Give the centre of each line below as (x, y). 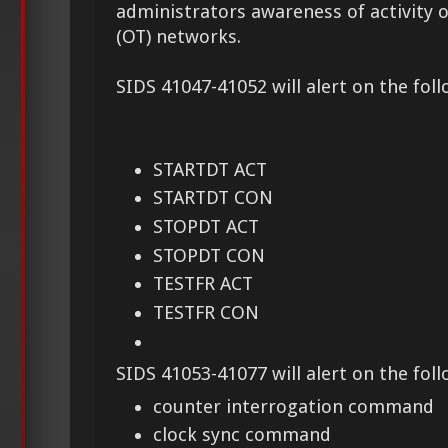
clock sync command (242, 435)
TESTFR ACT (203, 284)
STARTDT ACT (210, 169)
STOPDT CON (209, 255)
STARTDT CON (213, 198)
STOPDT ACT (206, 226)
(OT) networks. (178, 37)
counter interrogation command (294, 406)
